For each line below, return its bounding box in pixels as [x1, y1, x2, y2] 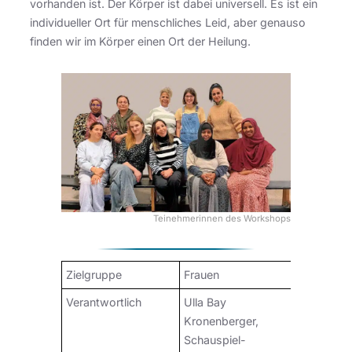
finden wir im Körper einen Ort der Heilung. [30, 34, 251, 48]
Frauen [184, 268, 219, 282]
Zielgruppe [66, 268, 122, 282]
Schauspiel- [184, 333, 246, 347]
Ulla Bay [184, 295, 226, 310]
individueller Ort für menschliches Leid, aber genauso [30, 15, 306, 29]
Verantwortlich [66, 295, 141, 310]
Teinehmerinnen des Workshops [153, 212, 291, 224]
